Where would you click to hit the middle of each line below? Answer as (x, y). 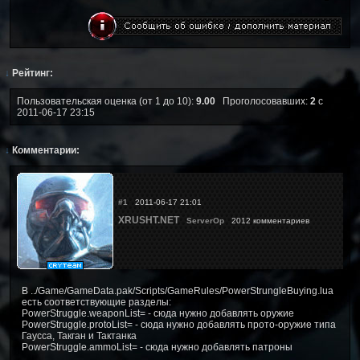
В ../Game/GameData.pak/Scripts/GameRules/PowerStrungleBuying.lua (178, 290)
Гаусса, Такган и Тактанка (79, 335)
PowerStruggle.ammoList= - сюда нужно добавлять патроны (157, 347)
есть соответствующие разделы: (96, 302)
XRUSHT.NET (149, 220)
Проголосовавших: (263, 101)
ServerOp (205, 220)
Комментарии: (45, 150)
